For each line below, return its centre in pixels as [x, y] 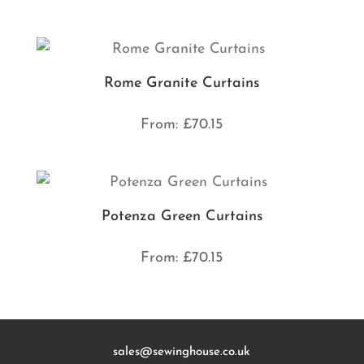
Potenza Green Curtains [182, 217]
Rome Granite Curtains [182, 83]
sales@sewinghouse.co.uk [182, 353]
